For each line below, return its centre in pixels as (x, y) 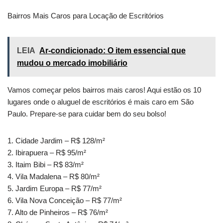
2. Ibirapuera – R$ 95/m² (47, 153)
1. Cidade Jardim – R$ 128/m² (56, 141)
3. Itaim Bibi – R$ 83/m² (46, 165)
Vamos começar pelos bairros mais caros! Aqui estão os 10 (104, 90)
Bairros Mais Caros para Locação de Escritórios (86, 16)
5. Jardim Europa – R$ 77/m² (55, 189)
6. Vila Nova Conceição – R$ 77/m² (65, 201)
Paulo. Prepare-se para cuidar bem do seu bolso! (87, 114)
